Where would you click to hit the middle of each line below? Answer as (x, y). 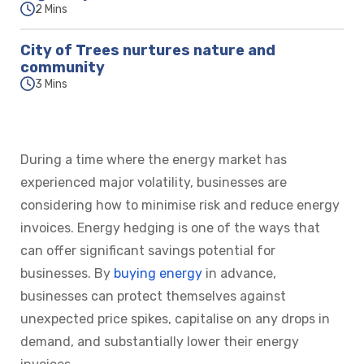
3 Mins (51, 84)
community (63, 68)
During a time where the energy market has (154, 160)
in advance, (239, 274)
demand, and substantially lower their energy (160, 342)
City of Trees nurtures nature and (148, 51)
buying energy (158, 274)
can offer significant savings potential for (148, 251)
